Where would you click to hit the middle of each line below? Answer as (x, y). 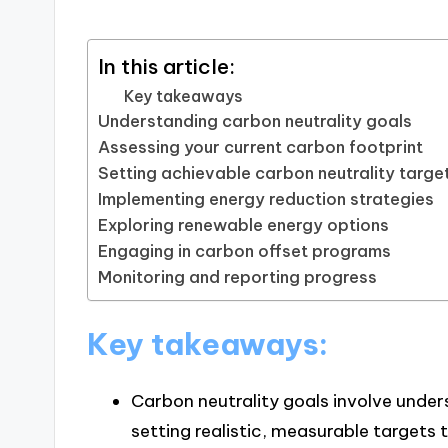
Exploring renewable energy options (244, 225)
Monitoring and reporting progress (238, 277)
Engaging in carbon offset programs (245, 251)
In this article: (167, 66)
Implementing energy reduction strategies (266, 199)
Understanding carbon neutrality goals (255, 121)
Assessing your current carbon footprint (261, 147)
